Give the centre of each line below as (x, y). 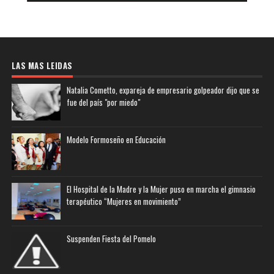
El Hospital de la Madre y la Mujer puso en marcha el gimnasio (161, 189)
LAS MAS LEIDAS (42, 65)
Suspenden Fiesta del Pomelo (111, 238)
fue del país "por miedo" (103, 102)
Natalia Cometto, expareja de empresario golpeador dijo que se (163, 90)
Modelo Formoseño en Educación (116, 139)
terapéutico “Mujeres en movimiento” (124, 201)
